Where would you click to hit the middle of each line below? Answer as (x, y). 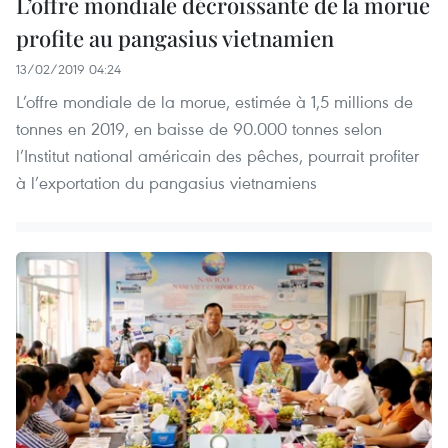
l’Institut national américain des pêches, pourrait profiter (217, 155)
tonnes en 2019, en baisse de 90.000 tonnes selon (199, 128)
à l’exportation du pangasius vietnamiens (166, 182)
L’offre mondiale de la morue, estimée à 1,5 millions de (214, 101)
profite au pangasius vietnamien (175, 37)
